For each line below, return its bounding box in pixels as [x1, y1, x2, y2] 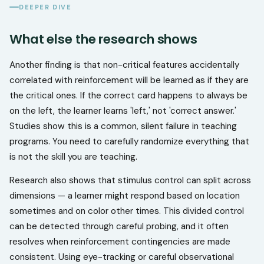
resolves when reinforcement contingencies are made [9, 236, 230, 247]
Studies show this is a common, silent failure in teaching [9, 120, 237, 132]
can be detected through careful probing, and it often [9, 220, 229, 232]
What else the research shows [9, 30, 197, 48]
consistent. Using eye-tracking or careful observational [9, 251, 234, 263]
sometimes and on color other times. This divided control [9, 205, 244, 217]
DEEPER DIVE [19, 3, 72, 11]
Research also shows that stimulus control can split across [9, 174, 251, 186]
